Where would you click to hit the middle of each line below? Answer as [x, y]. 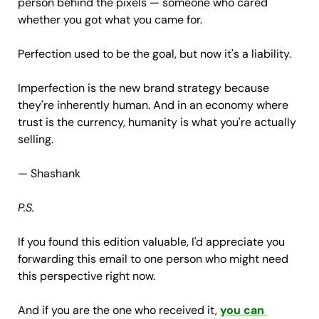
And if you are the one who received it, [119, 310]
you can [242, 310]
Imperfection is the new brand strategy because [143, 88]
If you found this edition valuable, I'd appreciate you [151, 241]
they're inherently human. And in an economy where [153, 105]
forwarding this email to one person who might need [153, 258]
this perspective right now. [87, 276]
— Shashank [49, 173]
